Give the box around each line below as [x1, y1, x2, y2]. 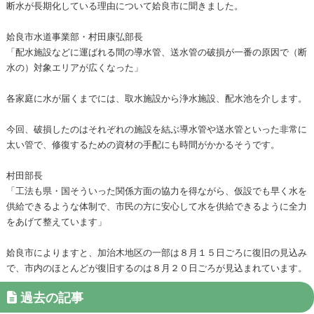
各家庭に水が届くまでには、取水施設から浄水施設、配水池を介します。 [6, 90, 307, 104]
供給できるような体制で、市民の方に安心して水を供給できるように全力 [6, 198, 307, 212]
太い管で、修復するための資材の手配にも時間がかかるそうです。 [6, 137, 280, 151]
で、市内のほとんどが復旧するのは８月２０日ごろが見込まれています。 [6, 260, 307, 274]
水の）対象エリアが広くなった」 [6, 60, 143, 74]
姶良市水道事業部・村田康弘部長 [6, 29, 143, 43]
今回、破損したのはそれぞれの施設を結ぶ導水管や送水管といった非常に [6, 121, 307, 135]
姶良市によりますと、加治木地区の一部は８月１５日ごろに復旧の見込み [6, 245, 307, 259]
